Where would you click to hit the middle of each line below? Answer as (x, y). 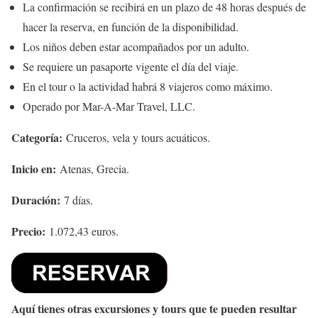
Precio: (28, 231)
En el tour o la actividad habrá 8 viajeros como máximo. (148, 86)
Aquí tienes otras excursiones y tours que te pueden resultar (154, 308)
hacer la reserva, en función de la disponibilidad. (131, 26)
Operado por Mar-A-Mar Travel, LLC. (109, 106)
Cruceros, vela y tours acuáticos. (136, 137)
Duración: (36, 199)
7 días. (77, 199)
